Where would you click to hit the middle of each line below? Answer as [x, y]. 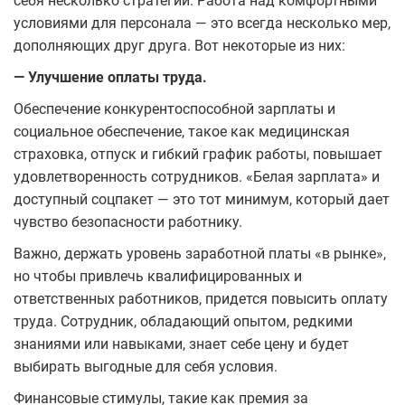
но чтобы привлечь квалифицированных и [158, 276]
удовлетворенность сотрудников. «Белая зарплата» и [197, 176]
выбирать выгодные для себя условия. [146, 366]
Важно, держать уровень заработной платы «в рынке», [200, 253]
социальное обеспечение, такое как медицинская [182, 131]
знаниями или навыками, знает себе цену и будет [181, 344]
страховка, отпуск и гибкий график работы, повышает [198, 154]
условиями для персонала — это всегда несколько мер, [202, 23]
